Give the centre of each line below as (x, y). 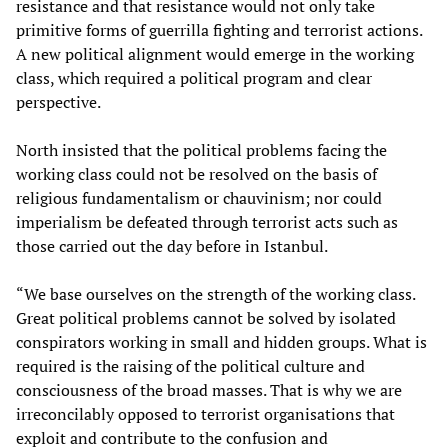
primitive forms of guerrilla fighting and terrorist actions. (219, 29)
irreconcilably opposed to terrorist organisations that (205, 413)
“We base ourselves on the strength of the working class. (215, 293)
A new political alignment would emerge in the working (215, 53)
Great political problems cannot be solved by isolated (206, 317)
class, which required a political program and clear (194, 77)
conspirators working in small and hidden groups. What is (221, 341)
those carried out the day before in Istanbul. (172, 245)
